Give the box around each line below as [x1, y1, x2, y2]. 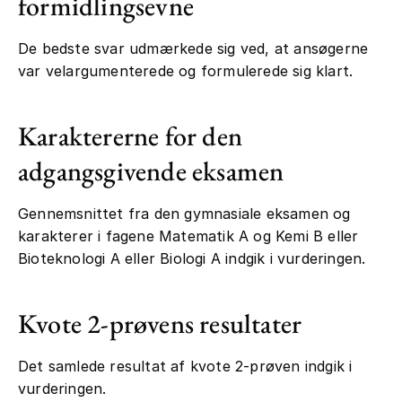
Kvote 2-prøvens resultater [18, 306, 302, 342]
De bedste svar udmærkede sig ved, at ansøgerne [18, 39, 369, 58]
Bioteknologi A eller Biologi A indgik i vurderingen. [18, 249, 366, 268]
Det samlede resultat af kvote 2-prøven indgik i [18, 357, 353, 376]
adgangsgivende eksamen [18, 153, 284, 189]
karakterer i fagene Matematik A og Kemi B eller [18, 227, 359, 246]
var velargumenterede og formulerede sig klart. [18, 62, 358, 81]
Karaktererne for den [18, 118, 242, 154]
